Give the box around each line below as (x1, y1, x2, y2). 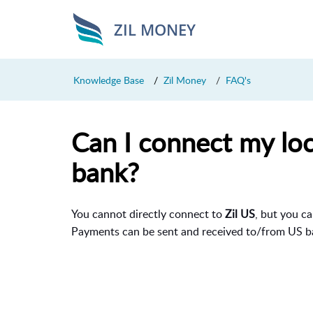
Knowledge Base (73, 73, 144, 87)
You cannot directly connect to (71, 206, 225, 221)
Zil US (225, 206, 255, 221)
